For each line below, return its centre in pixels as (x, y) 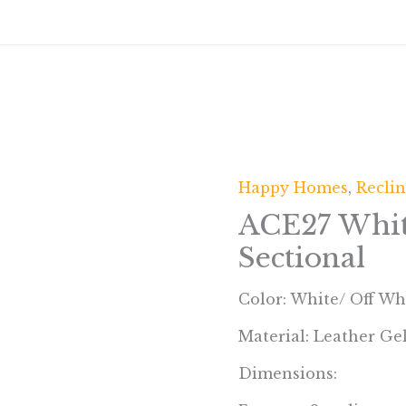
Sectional (302, 258)
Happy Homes (294, 188)
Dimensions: (288, 374)
